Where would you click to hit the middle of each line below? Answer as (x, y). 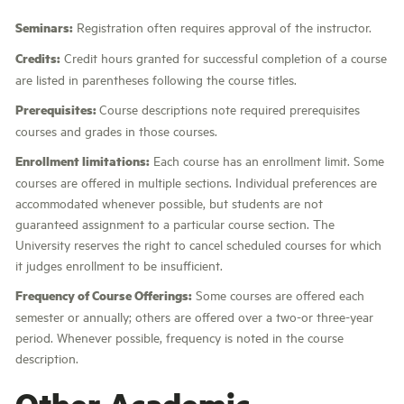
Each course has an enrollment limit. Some (267, 160)
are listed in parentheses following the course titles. (156, 79)
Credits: (38, 58)
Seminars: (44, 27)
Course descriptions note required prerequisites (230, 109)
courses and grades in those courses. (116, 130)
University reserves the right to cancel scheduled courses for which (198, 244)
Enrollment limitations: (83, 161)
